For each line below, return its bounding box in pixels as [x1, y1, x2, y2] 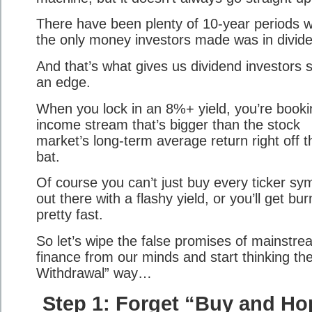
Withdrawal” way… [36, 265, 152, 281]
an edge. [36, 75, 91, 90]
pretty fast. [36, 207, 103, 223]
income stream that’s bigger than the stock [36, 116, 300, 132]
